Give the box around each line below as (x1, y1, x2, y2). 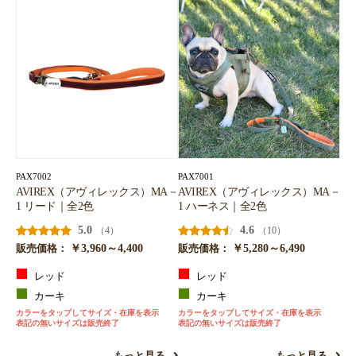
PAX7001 (178, 172, 214, 182)
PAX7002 (16, 172, 52, 182)
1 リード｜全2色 (16, 199, 94, 213)
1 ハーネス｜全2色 (178, 199, 266, 213)
